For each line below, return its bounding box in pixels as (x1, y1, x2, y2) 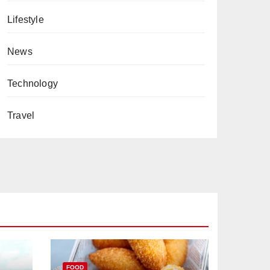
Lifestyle (7, 14, 44, 25)
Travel (7, 110, 35, 121)
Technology (7, 78, 58, 89)
